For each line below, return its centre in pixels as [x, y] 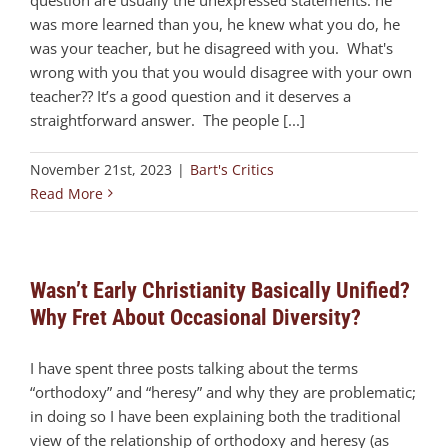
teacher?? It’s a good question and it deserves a [190, 95]
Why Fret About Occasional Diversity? [195, 317]
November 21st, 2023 [101, 169]
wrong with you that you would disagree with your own [221, 71]
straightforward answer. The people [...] [167, 119]
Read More [66, 193]
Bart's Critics [232, 169]
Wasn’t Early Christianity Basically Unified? [220, 290]
